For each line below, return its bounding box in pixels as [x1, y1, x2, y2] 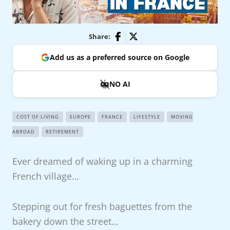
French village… [12, 170, 79, 183]
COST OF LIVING [16, 113, 59, 121]
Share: [89, 31, 110, 41]
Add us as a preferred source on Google [50, 52, 189, 63]
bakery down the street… [12, 215, 119, 227]
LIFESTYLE [133, 113, 160, 121]
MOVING [170, 113, 193, 121]
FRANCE [101, 113, 123, 121]
